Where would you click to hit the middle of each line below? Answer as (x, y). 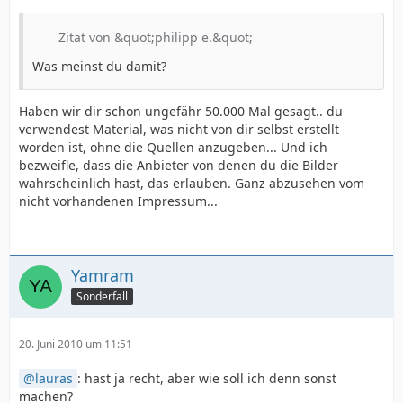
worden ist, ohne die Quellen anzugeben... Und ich (173, 147)
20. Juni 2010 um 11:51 (76, 344)
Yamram (103, 275)
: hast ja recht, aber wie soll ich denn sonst (207, 378)
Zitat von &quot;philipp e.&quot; (156, 37)
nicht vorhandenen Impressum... (118, 201)
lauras (54, 378)
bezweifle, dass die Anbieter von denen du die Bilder (179, 165)
